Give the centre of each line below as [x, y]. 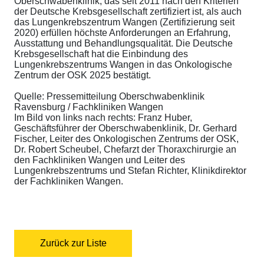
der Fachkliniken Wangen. [69, 181]
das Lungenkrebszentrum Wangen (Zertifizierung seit [124, 22]
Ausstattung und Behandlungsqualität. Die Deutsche [123, 44]
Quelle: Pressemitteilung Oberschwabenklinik [109, 97]
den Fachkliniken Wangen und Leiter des [100, 160]
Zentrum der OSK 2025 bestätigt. [84, 75]
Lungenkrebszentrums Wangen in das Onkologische [123, 65]
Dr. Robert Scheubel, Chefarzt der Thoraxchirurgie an [125, 150]
